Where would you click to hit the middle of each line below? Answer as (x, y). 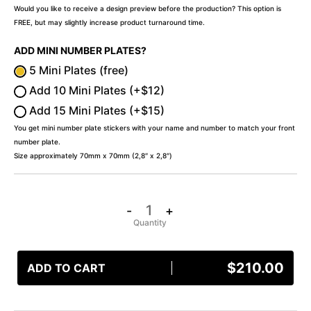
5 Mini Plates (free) (77, 70)
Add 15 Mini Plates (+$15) (95, 111)
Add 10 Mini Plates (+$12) (95, 91)
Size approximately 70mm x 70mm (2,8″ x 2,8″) (93, 156)
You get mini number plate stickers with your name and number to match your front (154, 128)
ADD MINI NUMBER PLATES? (80, 51)
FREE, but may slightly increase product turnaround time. (109, 23)
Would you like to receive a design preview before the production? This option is (148, 9)
